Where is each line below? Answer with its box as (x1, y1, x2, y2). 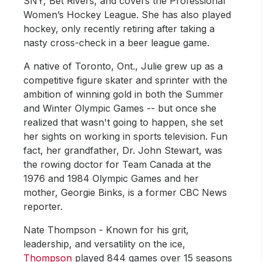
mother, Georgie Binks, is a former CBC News (23, 187, 227, 199)
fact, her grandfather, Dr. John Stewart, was (23, 144, 223, 157)
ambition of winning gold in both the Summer (23, 88, 224, 101)
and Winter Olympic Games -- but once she (23, 102, 217, 115)
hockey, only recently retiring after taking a (23, 23, 215, 35)
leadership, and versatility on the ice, (23, 238, 186, 250)
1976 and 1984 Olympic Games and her (23, 173, 199, 185)
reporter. (23, 201, 63, 213)
